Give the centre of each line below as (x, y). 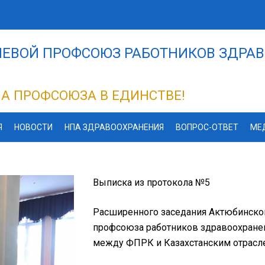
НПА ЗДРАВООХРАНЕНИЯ (114, 127)
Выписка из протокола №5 (151, 182)
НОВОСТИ (33, 127)
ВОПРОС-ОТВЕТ (207, 127)
